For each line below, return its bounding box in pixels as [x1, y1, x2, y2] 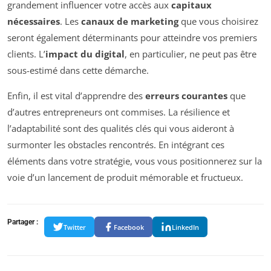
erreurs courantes [145, 90, 227, 102]
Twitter [64, 222, 86, 232]
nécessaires [7, 15, 60, 28]
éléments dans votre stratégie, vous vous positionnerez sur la [7, 155, 262, 168]
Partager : [7, 218, 38, 227]
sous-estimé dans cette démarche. [7, 64, 149, 77]
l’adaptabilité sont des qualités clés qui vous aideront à [7, 122, 234, 135]
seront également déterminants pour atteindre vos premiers [7, 31, 257, 44]
